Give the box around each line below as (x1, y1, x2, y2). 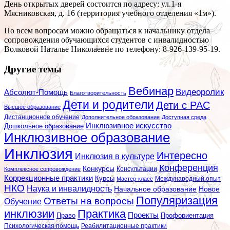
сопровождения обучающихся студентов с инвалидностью (4, 35, 209, 45)
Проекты (128, 210, 159, 219)
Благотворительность (70, 89, 126, 96)
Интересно (157, 149, 207, 161)
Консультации (117, 165, 157, 172)
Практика (78, 207, 126, 220)
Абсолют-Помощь (4, 88, 68, 97)
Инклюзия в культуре (75, 151, 155, 161)
